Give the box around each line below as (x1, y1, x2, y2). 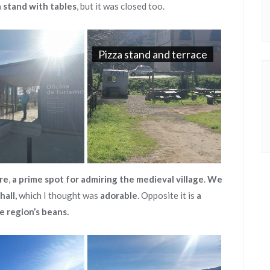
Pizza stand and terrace (98, 47, 207, 61)
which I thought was (17, 189, 100, 201)
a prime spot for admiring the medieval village (12, 173, 204, 184)
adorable (100, 189, 137, 201)
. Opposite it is (137, 189, 196, 201)
